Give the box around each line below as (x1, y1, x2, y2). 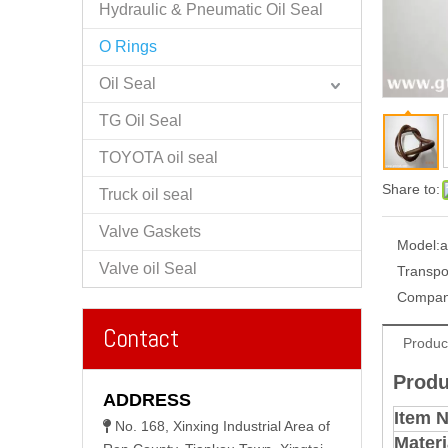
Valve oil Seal (99, 259, 197, 277)
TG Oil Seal (99, 111, 182, 129)
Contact (103, 322, 179, 354)
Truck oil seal (99, 185, 193, 203)
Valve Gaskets (99, 222, 201, 240)
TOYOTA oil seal (99, 148, 218, 166)
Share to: (382, 180, 440, 197)
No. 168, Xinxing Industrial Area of (115, 417, 330, 434)
